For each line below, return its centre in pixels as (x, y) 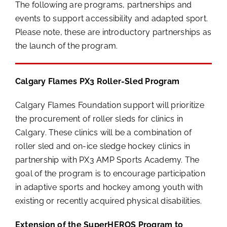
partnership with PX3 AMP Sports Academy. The (107, 160)
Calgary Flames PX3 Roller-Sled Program (97, 81)
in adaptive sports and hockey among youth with (109, 187)
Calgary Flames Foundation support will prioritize (109, 105)
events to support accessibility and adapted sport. (111, 18)
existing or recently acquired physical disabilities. (108, 201)
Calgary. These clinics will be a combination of (103, 132)
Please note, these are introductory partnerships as (113, 32)
